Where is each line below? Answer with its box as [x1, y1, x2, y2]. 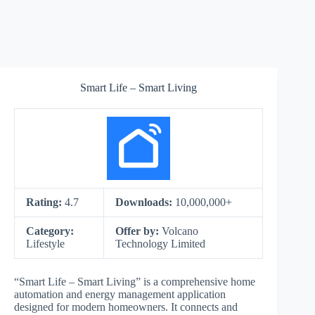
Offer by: [115, 225, 162, 237]
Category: [26, 225, 74, 237]
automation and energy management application [14, 288, 226, 300]
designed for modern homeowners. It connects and [14, 301, 238, 313]
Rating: [26, 196, 65, 208]
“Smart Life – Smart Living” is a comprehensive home [14, 276, 255, 288]
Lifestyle [26, 238, 65, 250]
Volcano [162, 225, 198, 237]
